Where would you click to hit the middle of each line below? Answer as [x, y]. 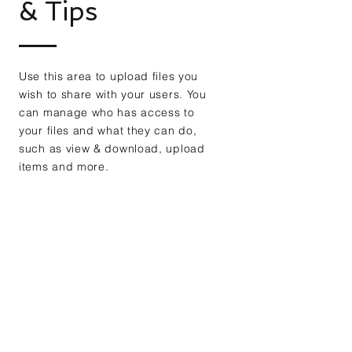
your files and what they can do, [108, 130]
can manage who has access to [107, 112]
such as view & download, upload [112, 148]
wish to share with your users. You [113, 94]
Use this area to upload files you [109, 76]
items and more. [64, 167]
